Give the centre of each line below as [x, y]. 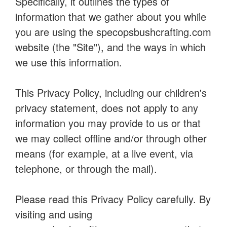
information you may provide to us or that [108, 123]
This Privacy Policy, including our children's [111, 92]
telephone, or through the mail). [86, 168]
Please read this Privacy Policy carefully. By [113, 199]
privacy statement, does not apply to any [107, 108]
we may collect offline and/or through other [111, 138]
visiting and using [54, 214]
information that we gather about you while [111, 16]
